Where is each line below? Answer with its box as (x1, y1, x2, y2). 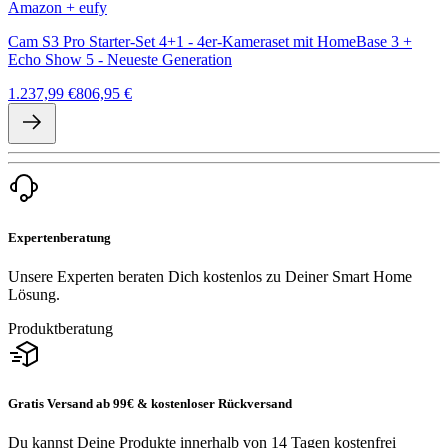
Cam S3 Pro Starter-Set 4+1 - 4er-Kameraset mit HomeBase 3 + (8, 32, 412, 50)
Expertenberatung (8, 229, 111, 245)
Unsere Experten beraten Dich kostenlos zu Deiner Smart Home (8, 267, 412, 285)
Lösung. (8, 285, 60, 303)
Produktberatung (8, 319, 113, 337)
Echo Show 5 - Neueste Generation (8, 50, 232, 68)
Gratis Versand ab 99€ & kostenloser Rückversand (8, 396, 292, 412)
